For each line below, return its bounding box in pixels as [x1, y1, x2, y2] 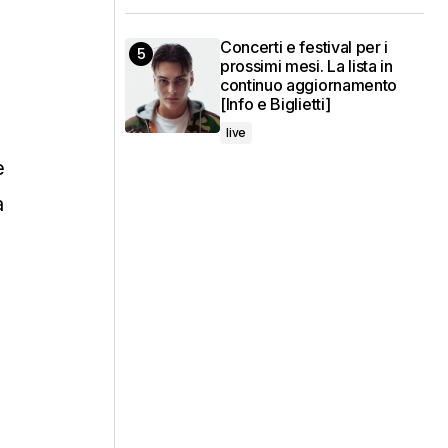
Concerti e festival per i [220, 37, 388, 58]
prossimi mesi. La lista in [220, 56, 393, 77]
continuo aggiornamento [220, 75, 397, 96]
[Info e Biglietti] [220, 94, 331, 115]
